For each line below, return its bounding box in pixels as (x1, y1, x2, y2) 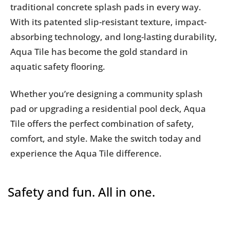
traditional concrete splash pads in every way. (10, 1, 201, 13)
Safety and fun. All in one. (8, 183, 155, 200)
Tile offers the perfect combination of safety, (10, 118, 194, 129)
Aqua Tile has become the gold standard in (10, 46, 188, 57)
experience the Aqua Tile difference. (10, 147, 162, 159)
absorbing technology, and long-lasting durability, (10, 31, 217, 43)
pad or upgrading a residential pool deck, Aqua (10, 103, 206, 114)
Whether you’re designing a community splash (10, 88, 203, 100)
